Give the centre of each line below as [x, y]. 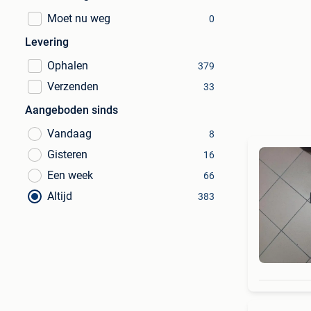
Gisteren [67, 154]
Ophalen [68, 66]
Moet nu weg [79, 18]
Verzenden [73, 86]
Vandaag [69, 134]
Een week [70, 175]
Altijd [60, 196]
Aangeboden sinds [72, 110]
